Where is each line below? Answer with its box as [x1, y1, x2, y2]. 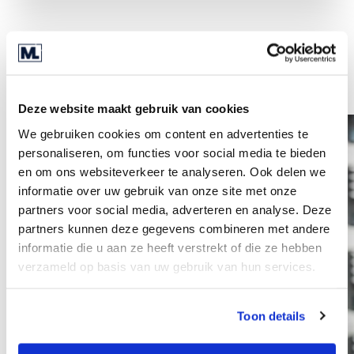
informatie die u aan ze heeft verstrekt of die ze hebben [18, 240, 322, 254]
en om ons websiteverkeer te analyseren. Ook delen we [18, 164, 326, 178]
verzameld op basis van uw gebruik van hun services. [18, 259, 316, 273]
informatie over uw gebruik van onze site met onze [18, 183, 297, 197]
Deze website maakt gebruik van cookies [18, 101, 250, 115]
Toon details [237, 309, 306, 322]
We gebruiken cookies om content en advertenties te [18, 126, 308, 140]
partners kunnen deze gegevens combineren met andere [18, 221, 330, 235]
